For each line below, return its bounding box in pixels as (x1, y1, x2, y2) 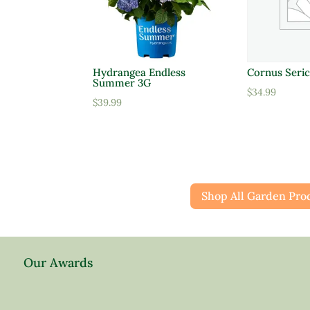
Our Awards (23, 255, 93, 271)
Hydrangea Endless (93, 66, 186, 80)
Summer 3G (93, 76, 152, 90)
